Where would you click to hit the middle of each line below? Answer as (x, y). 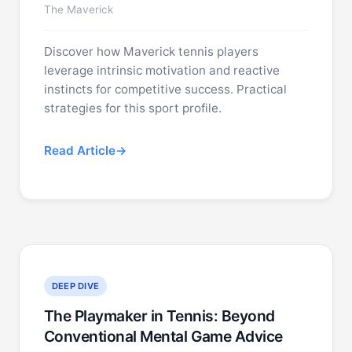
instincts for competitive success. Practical (165, 89)
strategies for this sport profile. (132, 108)
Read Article (79, 150)
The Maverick (78, 9)
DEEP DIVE (75, 286)
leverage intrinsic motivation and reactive (161, 70)
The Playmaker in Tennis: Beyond (159, 316)
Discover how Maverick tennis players (151, 51)
